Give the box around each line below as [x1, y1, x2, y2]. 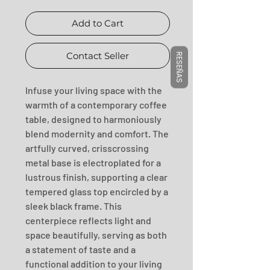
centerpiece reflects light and [25, 215, 151, 226]
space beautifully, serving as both [25, 229, 167, 240]
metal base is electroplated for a [25, 157, 161, 168]
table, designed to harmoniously [25, 113, 162, 125]
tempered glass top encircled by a [25, 186, 168, 197]
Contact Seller [66, 50, 129, 61]
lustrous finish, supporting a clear [25, 171, 168, 183]
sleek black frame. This [25, 200, 122, 212]
